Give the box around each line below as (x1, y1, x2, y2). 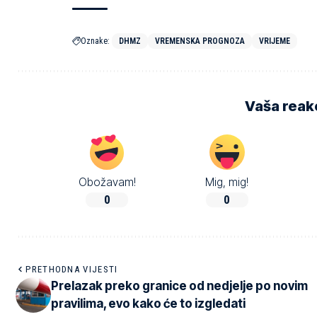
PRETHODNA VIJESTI (25, 264, 118, 275)
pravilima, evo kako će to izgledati (51, 296, 246, 311)
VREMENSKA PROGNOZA (155, 35, 245, 46)
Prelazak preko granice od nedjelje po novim (51, 279, 308, 294)
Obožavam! (78, 175, 136, 189)
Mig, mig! (205, 175, 249, 189)
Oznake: (81, 35, 110, 46)
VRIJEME (259, 35, 290, 46)
